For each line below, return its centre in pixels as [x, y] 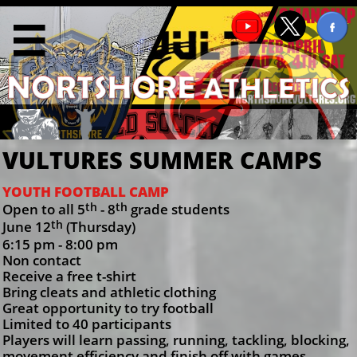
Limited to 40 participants [87, 324]
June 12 [27, 227]
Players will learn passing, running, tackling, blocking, [176, 340]
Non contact [42, 260]
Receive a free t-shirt [69, 276]
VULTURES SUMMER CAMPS [162, 160]
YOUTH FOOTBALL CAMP [86, 192]
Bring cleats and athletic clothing [109, 292]
